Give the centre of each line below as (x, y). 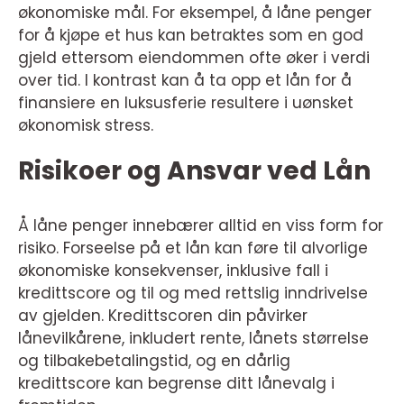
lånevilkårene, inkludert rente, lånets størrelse (193, 338)
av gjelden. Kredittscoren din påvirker (163, 315)
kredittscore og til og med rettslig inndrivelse (193, 293)
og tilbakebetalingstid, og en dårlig (154, 360)
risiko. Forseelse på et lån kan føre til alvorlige (193, 248)
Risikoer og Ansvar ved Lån (194, 170)
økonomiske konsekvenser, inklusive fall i (173, 270)
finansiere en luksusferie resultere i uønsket (186, 102)
